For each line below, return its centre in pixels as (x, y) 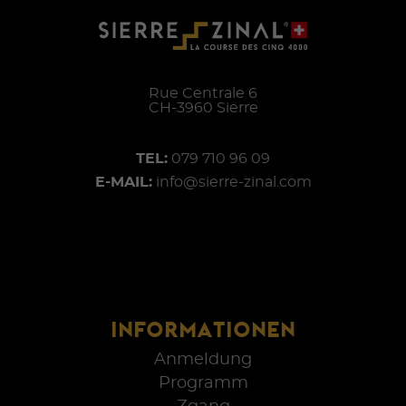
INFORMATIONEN (203, 329)
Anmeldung (203, 359)
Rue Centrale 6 (203, 93)
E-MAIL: (123, 182)
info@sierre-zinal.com (233, 182)
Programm (203, 383)
